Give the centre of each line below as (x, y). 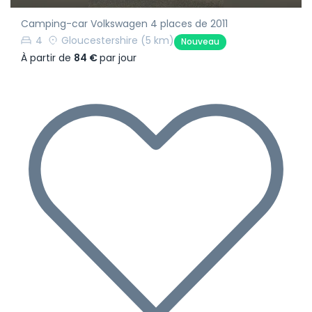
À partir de (47, 58)
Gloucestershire (100, 40)
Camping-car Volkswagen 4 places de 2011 (124, 24)
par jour (118, 58)
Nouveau (200, 42)
